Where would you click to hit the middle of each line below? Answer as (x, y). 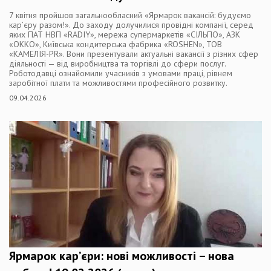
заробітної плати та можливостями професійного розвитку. (118, 83)
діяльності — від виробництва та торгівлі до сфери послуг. (117, 63)
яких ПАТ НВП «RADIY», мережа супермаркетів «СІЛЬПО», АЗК (125, 34)
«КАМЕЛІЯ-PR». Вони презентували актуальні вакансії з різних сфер (134, 54)
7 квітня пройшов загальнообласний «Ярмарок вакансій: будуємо (130, 15)
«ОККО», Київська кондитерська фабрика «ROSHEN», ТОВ (116, 44)
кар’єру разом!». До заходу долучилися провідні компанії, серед (131, 24)
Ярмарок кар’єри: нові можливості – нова (122, 256)
